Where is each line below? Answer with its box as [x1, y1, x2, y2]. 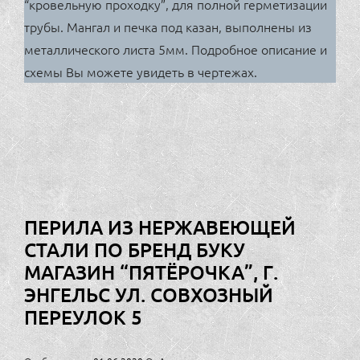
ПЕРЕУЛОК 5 [24, 304, 142, 329]
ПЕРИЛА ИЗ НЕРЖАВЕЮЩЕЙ [24, 214, 296, 239]
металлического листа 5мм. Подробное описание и [24, 39, 327, 58]
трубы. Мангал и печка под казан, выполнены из [24, 17, 312, 35]
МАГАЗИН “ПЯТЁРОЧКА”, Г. [24, 259, 278, 284]
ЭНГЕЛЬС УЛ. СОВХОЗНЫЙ [24, 281, 273, 307]
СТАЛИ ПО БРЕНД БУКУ [24, 236, 245, 262]
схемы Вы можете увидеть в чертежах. [24, 62, 257, 80]
